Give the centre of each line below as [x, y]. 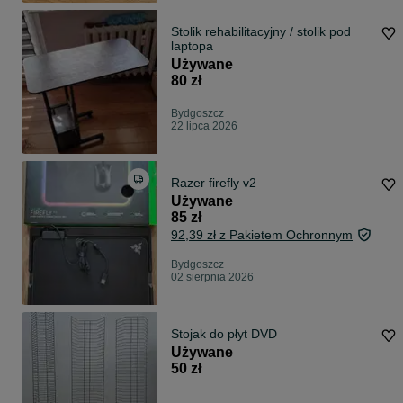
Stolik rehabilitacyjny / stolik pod [261, 32]
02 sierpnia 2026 [212, 278]
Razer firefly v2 [214, 183]
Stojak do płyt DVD [224, 334]
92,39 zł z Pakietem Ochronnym [262, 235]
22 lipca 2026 [204, 126]
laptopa [192, 46]
